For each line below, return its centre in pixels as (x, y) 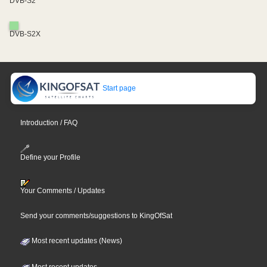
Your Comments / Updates (63, 190)
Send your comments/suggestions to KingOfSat (97, 215)
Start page (119, 89)
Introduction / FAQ (49, 123)
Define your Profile (51, 157)
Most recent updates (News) (76, 240)
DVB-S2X (25, 34)
